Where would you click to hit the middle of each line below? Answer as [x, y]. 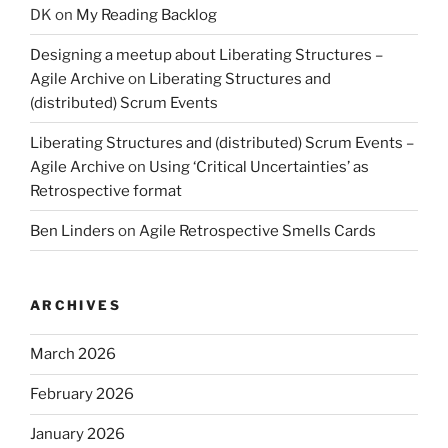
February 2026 [82, 394]
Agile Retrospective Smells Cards [257, 230]
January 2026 [77, 434]
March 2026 [73, 354]
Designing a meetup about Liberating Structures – [206, 54]
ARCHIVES [75, 305]
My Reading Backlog [146, 14]
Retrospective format [106, 190]
